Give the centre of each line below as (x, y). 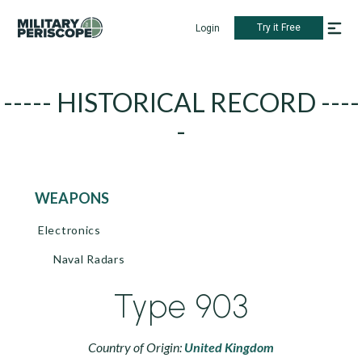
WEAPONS (80, 198)
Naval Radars (89, 259)
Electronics (69, 230)
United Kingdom (229, 347)
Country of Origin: (136, 347)
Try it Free (279, 27)
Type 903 (181, 306)
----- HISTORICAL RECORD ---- (181, 102)
